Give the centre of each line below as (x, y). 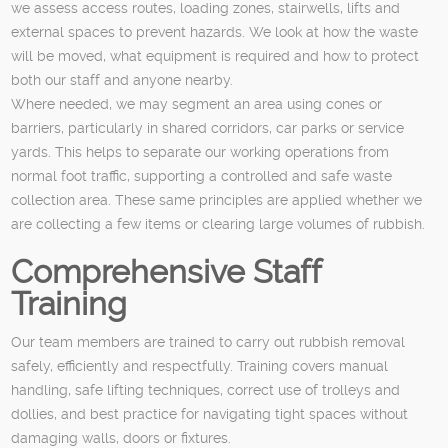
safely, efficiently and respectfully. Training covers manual (200, 365)
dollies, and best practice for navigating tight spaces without (210, 413)
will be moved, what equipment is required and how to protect (215, 55)
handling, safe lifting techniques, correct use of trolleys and (206, 389)
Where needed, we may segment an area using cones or (197, 103)
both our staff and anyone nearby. (122, 79)
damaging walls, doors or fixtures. (121, 437)
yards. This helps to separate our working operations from (200, 151)
